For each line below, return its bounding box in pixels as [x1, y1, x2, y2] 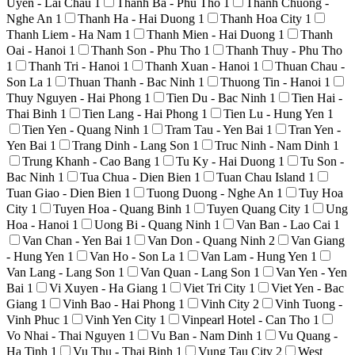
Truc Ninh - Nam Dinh [215, 138, 333, 152]
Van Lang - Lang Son [6, 265, 118, 279]
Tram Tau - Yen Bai [165, 122, 266, 136]
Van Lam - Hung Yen [200, 249, 311, 263]
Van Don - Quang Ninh [147, 233, 269, 247]
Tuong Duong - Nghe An [147, 185, 277, 200]
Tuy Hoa [299, 185, 343, 200]
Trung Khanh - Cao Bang [22, 154, 154, 168]
